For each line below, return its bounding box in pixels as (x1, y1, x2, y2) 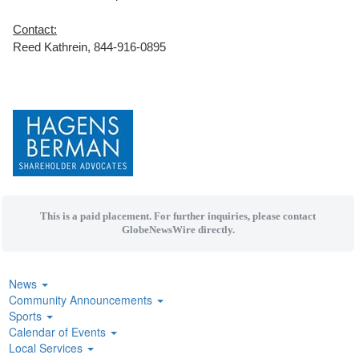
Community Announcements (9, 292, 155, 309)
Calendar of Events (9, 324, 109, 341)
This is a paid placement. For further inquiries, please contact (40, 210, 316, 222)
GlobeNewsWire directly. (121, 224, 235, 236)
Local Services (9, 340, 86, 357)
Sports (9, 308, 45, 325)
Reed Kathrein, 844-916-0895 (13, 40, 166, 54)
